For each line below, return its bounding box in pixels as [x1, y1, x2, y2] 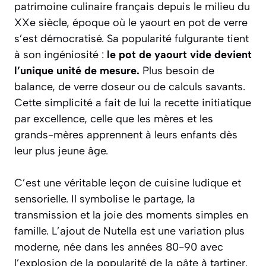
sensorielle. [14, 192, 68, 205]
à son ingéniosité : [14, 47, 107, 61]
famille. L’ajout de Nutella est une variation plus [14, 224, 245, 237]
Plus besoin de [140, 64, 214, 77]
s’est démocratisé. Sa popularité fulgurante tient [14, 31, 249, 45]
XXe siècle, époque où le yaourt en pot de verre [14, 15, 248, 29]
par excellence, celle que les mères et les [14, 112, 213, 125]
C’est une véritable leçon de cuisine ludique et [14, 176, 241, 189]
